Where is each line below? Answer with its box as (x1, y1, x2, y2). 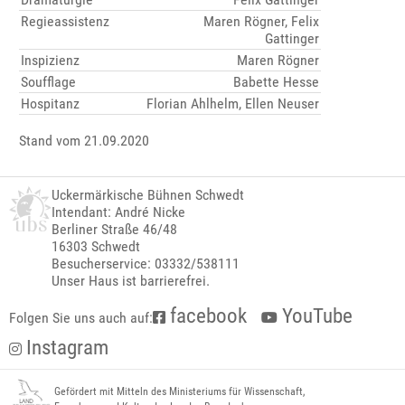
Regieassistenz (21, 13, 110, 31)
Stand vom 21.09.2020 (19, 132, 150, 150)
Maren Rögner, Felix (203, 13, 320, 31)
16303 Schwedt (52, 238, 141, 256)
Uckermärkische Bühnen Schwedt (52, 186, 245, 204)
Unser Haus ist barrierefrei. (52, 272, 211, 290)
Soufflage (21, 73, 77, 91)
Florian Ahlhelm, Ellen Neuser (146, 95, 320, 113)
